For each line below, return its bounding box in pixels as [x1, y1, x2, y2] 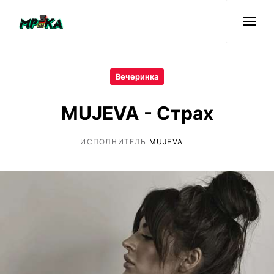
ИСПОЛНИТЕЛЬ [80, 136, 149, 146]
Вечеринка [116, 72, 158, 81]
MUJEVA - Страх [61, 102, 213, 124]
